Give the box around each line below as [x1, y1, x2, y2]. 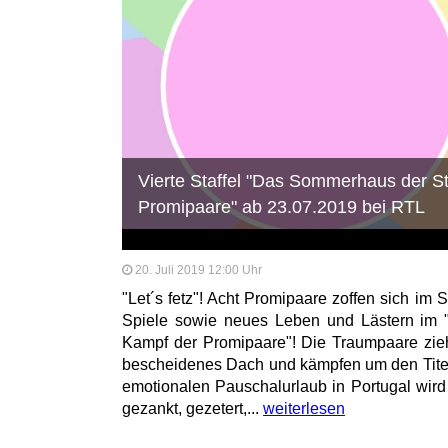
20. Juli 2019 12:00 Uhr [135, 262, 262, 277]
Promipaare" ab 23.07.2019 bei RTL [138, 196, 426, 217]
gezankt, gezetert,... [122, 399, 263, 417]
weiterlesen [263, 399, 345, 417]
